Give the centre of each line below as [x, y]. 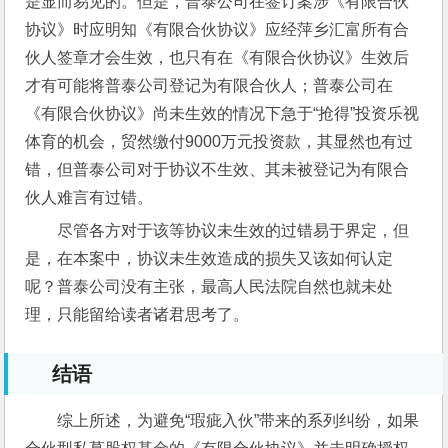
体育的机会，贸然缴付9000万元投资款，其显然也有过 [219, 141]
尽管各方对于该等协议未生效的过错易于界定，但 [233, 230]
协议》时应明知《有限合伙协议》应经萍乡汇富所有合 [217, 29]
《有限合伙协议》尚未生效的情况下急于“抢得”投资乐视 [222, 113]
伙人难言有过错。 [89, 197]
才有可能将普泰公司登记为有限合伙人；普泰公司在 [209, 85]
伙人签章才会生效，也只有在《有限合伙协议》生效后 [217, 57]
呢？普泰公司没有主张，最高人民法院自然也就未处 [209, 286]
